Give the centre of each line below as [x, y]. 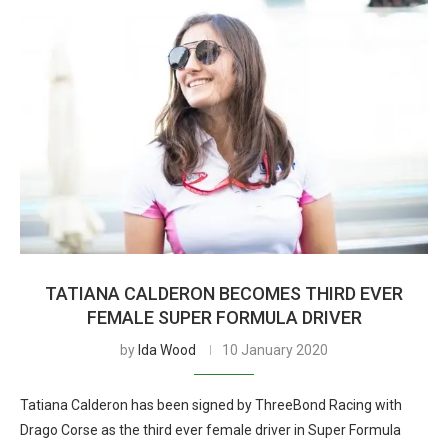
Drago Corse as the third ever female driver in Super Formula [210, 430]
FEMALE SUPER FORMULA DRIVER [224, 317]
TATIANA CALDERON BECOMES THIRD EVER [224, 293]
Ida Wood [167, 350]
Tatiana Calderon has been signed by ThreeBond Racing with [211, 405]
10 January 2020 [275, 350]
